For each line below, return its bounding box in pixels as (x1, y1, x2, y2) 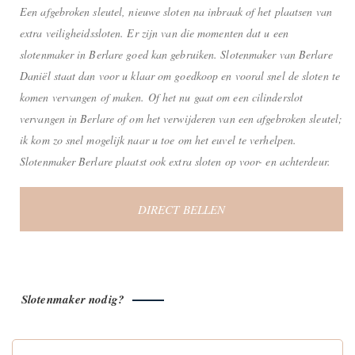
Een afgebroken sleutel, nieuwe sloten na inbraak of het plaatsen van (20, 3, 332, 19)
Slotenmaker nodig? (21, 290, 124, 307)
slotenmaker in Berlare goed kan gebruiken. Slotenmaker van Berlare (20, 46, 333, 62)
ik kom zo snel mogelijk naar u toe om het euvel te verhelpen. (20, 132, 297, 147)
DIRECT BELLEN (137, 200, 226, 217)
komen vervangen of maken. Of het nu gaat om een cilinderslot (20, 89, 303, 105)
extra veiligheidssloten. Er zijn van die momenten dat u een (20, 25, 288, 40)
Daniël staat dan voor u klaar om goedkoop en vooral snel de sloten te (20, 67, 340, 83)
